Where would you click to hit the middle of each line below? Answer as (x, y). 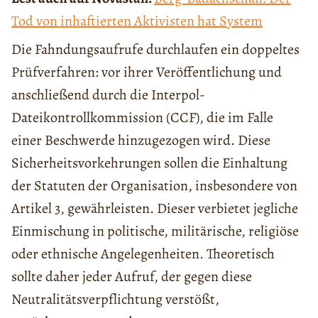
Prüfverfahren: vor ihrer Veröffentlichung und (147, 72)
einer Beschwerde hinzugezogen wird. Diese (141, 141)
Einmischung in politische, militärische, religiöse (155, 231)
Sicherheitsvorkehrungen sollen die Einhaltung (149, 163)
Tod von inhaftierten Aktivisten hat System (137, 21)
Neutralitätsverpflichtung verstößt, (115, 300)
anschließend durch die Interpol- (108, 95)
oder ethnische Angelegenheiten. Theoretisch (143, 254)
